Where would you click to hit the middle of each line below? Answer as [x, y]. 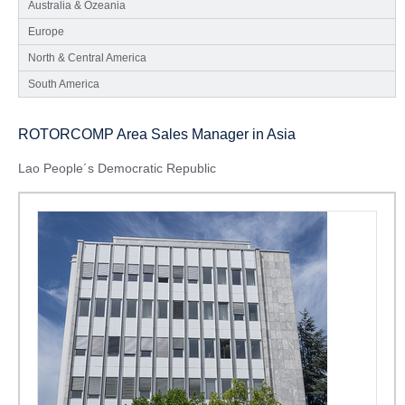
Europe [46, 32]
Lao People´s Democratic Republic [117, 169]
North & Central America [87, 58]
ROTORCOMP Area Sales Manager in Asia [157, 135]
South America [64, 85]
